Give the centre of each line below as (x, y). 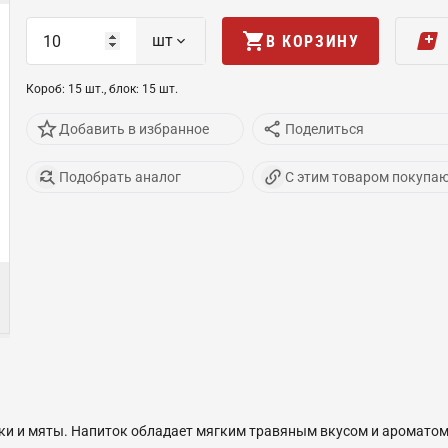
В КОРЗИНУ (313, 41)
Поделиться (324, 128)
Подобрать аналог (120, 176)
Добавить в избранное (134, 128)
